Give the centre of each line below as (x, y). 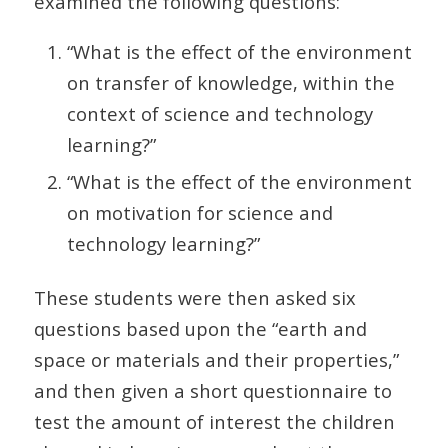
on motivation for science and (199, 212)
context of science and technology (219, 113)
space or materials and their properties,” (216, 359)
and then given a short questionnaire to (212, 390)
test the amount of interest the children (214, 421)
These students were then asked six (194, 297)
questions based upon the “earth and (200, 328)
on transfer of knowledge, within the (230, 82)
